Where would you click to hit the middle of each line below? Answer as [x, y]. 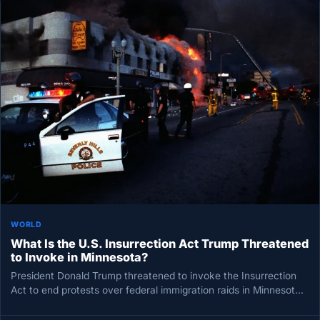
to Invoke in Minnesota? [80, 257]
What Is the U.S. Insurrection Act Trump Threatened [160, 244]
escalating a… [43, 305]
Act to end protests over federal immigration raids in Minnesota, [157, 290]
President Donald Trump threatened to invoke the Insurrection [154, 276]
